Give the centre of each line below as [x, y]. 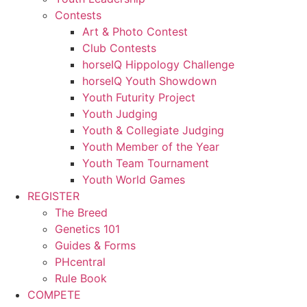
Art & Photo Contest [135, 31]
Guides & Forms [95, 245]
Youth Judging [120, 113]
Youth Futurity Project [139, 97]
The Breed [81, 212]
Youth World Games [134, 179]
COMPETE [54, 294]
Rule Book [81, 278]
